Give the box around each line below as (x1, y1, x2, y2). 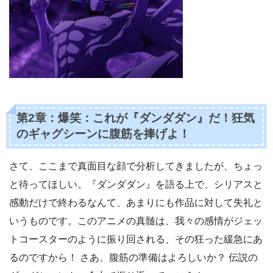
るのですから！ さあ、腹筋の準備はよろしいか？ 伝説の (9, 252, 258, 263)
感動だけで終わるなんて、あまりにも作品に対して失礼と (9, 197, 263, 208)
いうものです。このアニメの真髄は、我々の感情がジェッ (9, 216, 263, 227)
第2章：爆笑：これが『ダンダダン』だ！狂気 (16, 112, 255, 125)
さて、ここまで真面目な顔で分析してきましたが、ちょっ (9, 161, 263, 172)
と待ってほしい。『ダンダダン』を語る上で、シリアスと (9, 179, 263, 190)
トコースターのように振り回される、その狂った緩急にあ (9, 234, 263, 245)
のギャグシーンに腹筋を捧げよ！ (16, 127, 190, 141)
